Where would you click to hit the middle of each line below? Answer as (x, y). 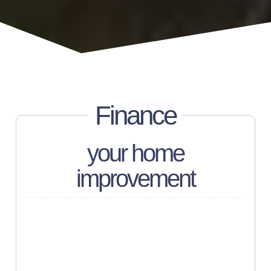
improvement (135, 178)
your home (135, 153)
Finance (135, 115)
